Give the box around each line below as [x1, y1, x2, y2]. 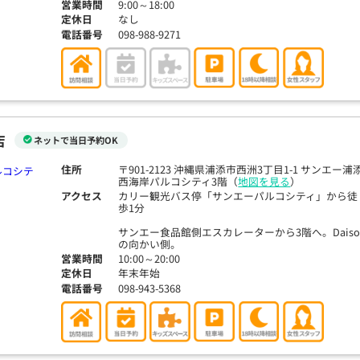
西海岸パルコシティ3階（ [118, 173, 239, 189]
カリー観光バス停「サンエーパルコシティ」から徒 [118, 188, 358, 204]
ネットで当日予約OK [34, 133, 119, 147]
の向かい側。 [118, 236, 182, 252]
